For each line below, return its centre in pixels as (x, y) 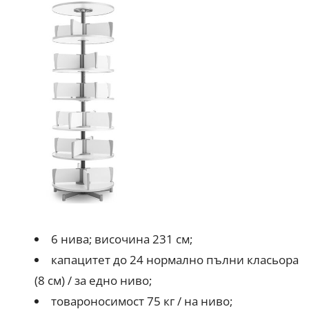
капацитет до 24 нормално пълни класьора (175, 259)
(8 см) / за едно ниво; (93, 280)
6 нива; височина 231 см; (121, 239)
